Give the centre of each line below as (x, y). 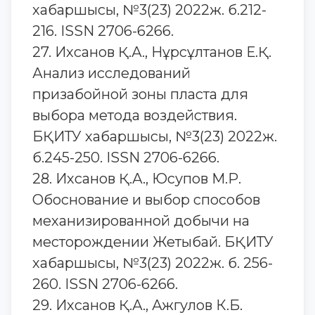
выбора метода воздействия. (135, 115)
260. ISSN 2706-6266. (105, 284)
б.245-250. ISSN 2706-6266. (126, 157)
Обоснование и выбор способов (146, 200)
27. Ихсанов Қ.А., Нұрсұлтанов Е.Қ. (152, 52)
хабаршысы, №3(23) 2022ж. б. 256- (153, 263)
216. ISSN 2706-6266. (103, 31)
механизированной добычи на (141, 221)
